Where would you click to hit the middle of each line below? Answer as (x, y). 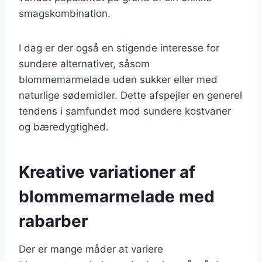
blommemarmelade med (117, 196)
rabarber (53, 221)
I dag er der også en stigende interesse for (119, 48)
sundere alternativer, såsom (84, 63)
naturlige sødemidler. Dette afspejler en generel (130, 95)
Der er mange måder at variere (91, 249)
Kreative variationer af (107, 172)
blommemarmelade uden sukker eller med (118, 79)
